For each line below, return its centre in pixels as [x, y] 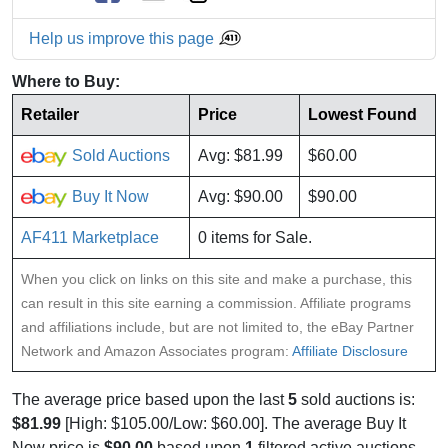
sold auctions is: [356, 400]
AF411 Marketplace [90, 238]
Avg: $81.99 [240, 156]
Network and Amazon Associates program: [156, 351]
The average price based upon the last [150, 400]
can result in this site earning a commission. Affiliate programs [216, 303]
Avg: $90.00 [240, 197]
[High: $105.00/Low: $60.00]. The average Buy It [233, 424]
